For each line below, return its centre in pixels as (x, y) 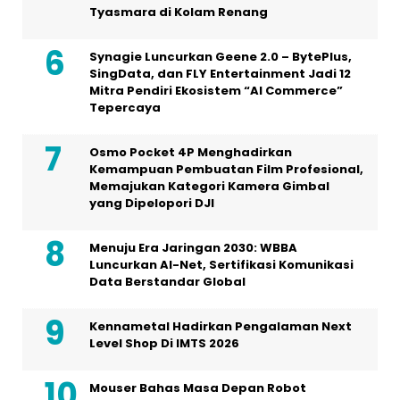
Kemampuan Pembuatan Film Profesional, (226, 169)
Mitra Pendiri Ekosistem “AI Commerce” (216, 90)
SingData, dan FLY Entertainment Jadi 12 (220, 73)
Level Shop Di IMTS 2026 (164, 343)
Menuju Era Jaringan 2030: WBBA (193, 247)
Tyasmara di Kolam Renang (179, 12)
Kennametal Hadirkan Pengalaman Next (221, 326)
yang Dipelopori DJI (152, 203)
